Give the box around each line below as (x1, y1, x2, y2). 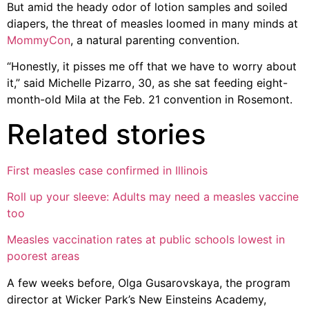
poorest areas (7, 249, 79, 263)
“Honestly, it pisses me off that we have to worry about (7, 59, 297, 74)
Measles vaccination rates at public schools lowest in (7, 232, 285, 247)
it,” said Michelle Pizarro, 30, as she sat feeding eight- (7, 76, 288, 90)
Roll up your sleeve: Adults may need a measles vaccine (7, 190, 299, 204)
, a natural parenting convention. (70, 32, 239, 47)
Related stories (7, 117, 206, 151)
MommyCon (7, 32, 70, 47)
